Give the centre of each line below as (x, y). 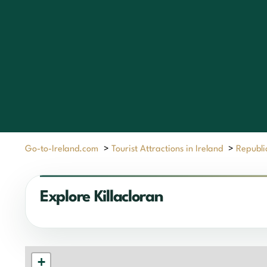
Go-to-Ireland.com (62, 149)
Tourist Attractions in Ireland (167, 149)
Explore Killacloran (102, 197)
